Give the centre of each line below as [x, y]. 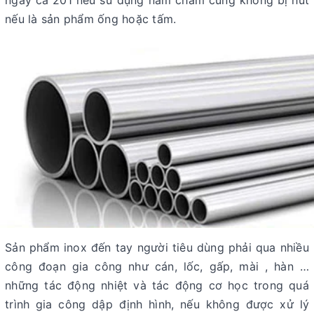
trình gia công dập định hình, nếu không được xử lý [157, 305]
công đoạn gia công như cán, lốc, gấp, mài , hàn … [157, 267]
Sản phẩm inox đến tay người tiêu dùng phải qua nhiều [157, 248]
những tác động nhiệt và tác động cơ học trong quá [157, 286]
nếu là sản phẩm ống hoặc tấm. [91, 19]
